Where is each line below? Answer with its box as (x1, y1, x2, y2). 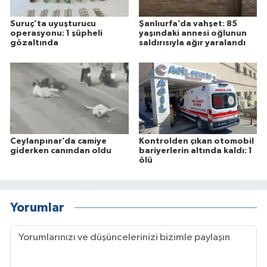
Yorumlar (10, 201, 64, 215)
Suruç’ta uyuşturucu (10, 19, 96, 28)
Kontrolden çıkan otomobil (138, 136, 254, 145)
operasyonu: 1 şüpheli (10, 29, 103, 38)
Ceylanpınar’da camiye (10, 136, 107, 145)
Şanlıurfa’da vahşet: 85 (138, 19, 237, 28)
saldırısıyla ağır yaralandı (138, 38, 246, 47)
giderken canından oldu (10, 146, 111, 155)
